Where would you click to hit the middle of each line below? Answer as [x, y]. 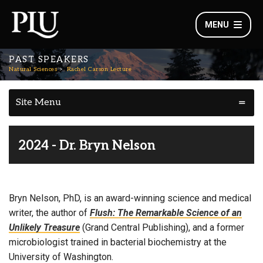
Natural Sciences [33, 69]
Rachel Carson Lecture [99, 69]
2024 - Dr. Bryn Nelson [87, 146]
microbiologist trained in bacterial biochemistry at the [118, 242]
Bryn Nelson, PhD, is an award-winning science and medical [130, 198]
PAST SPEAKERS [49, 60]
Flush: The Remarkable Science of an [166, 213]
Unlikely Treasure [44, 228]
